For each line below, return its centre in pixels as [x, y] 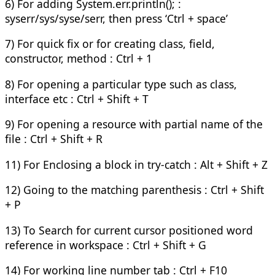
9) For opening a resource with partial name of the [134, 124]
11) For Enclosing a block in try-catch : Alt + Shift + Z [136, 164]
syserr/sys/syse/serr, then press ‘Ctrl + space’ [116, 18]
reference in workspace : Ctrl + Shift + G [106, 245]
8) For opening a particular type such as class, [121, 84]
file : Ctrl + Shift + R [54, 139]
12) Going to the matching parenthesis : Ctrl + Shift [134, 190]
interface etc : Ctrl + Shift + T [77, 99]
